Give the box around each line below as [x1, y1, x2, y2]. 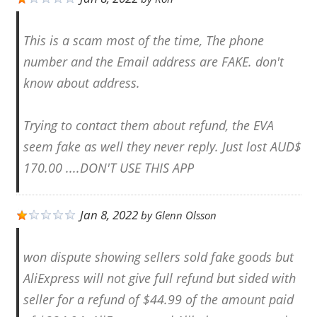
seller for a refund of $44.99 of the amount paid [23, 290, 294, 308]
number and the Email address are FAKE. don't [23, 52, 284, 70]
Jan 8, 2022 [79, 206, 138, 223]
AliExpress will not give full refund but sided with [23, 269, 296, 287]
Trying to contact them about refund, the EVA [23, 116, 274, 134]
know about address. [23, 74, 140, 91]
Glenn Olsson [154, 207, 217, 223]
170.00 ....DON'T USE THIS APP [23, 158, 194, 176]
